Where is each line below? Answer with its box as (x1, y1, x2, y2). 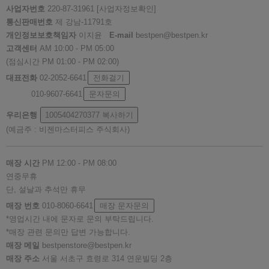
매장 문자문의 (100, 201, 149, 211)
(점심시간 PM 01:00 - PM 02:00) (6, 57, 119, 67)
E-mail (109, 31, 133, 40)
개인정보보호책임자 (6, 31, 76, 40)
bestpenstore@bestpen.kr (40, 241, 131, 250)
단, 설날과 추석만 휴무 (6, 185, 86, 195)
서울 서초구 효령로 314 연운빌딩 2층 (40, 254, 172, 264)
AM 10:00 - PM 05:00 (37, 44, 114, 53)
